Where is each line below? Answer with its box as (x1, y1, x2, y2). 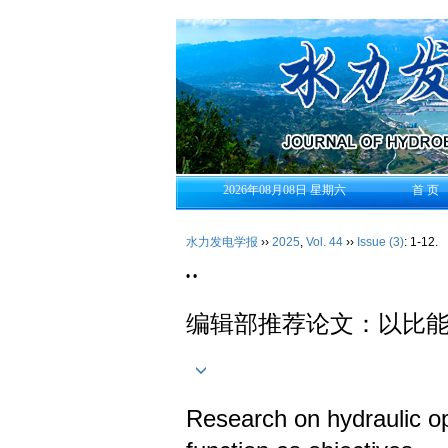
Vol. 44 (306, 235, 343, 249)
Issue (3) (357, 235, 404, 249)
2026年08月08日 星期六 (223, 183, 346, 197)
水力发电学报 (186, 235, 258, 249)
